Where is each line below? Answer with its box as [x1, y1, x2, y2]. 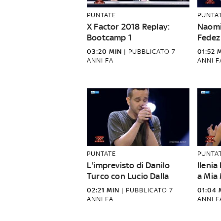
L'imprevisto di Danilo [87, 160, 170, 170]
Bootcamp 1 [87, 33, 132, 42]
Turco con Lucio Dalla [87, 171, 169, 181]
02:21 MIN [87, 186, 119, 194]
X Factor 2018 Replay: [87, 22, 170, 32]
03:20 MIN [87, 48, 122, 55]
